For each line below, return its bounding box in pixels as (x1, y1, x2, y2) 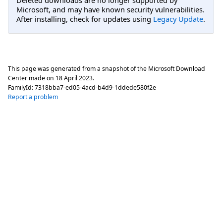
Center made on (8, 73, 55, 82)
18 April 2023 (55, 73, 93, 82)
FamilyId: (8, 83, 35, 92)
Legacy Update (153, 14, 203, 24)
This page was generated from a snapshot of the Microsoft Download (8, 64, 205, 73)
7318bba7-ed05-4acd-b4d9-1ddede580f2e (35, 83, 156, 92)
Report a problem (8, 92, 58, 101)
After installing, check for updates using (16, 14, 153, 24)
